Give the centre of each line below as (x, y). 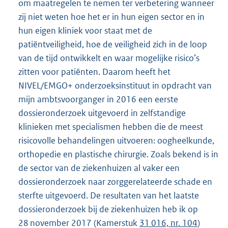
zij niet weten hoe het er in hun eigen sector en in (111, 17)
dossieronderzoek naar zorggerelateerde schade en (115, 181)
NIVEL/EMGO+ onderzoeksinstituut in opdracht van (115, 85)
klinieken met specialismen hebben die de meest (111, 126)
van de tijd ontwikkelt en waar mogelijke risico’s (109, 58)
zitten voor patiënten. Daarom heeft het (94, 72)
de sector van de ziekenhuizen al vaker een (99, 168)
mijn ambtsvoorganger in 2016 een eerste (98, 99)
